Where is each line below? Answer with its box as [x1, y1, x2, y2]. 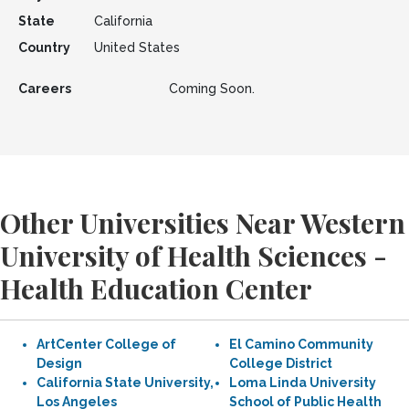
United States [93, 40, 180, 55]
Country [17, 40, 70, 55]
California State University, [37, 375, 214, 390]
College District [229, 356, 332, 371]
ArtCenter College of [37, 337, 176, 351]
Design [37, 356, 82, 371]
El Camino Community [229, 337, 373, 351]
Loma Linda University [229, 375, 376, 390]
